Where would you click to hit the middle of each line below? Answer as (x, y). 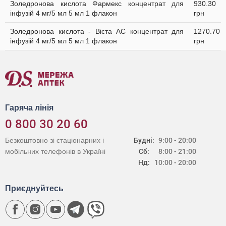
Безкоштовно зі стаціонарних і (54, 140)
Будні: (144, 140)
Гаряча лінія (29, 108)
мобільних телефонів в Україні (55, 151)
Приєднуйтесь (34, 188)
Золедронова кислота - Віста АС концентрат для (97, 31)
